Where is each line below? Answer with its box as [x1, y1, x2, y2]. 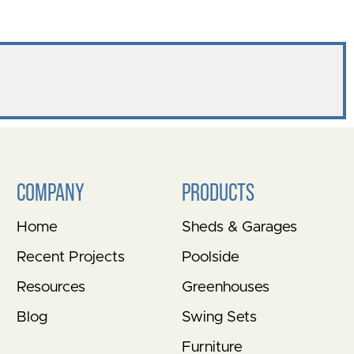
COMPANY [17, 179, 85, 207]
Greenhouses [181, 280, 269, 296]
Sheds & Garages [181, 220, 297, 235]
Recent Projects [17, 250, 126, 265]
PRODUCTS [181, 179, 254, 207]
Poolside [181, 250, 239, 265]
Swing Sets [181, 310, 257, 326]
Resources [17, 280, 86, 296]
